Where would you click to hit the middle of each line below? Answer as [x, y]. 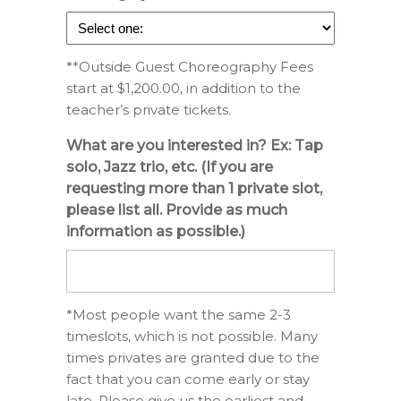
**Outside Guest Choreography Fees [190, 67]
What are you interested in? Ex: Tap [195, 146]
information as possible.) [156, 232]
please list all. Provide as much [177, 210]
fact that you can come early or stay [188, 380]
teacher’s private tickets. [149, 110]
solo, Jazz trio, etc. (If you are [170, 167]
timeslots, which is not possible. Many [192, 337]
